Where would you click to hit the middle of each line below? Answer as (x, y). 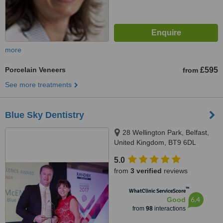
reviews (175, 171)
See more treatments (38, 85)
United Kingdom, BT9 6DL (155, 142)
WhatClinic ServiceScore (157, 191)
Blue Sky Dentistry (45, 115)
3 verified (146, 171)
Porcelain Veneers (35, 70)
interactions (169, 209)
